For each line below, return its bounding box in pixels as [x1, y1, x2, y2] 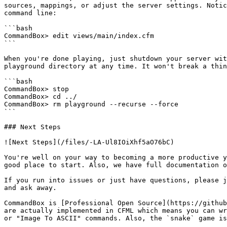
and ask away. [4, 184, 57, 192]
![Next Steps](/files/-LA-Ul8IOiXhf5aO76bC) [4, 138, 174, 146]
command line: [4, 9, 57, 17]
